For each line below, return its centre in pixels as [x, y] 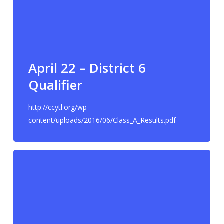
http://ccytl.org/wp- [59, 107]
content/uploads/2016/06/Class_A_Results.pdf [102, 120]
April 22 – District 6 [87, 68]
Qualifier [55, 85]
